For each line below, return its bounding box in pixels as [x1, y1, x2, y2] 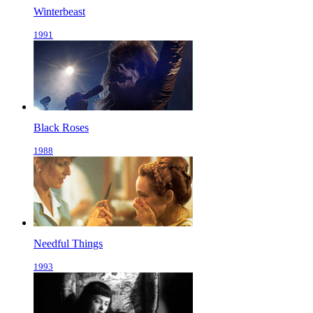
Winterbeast [34, 6, 85, 18]
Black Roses [34, 122, 89, 134]
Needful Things [34, 238, 103, 250]
